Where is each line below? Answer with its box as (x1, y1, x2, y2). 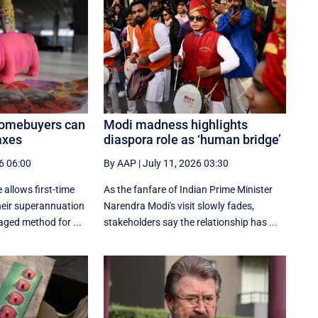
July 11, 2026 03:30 (143, 157, 229, 169)
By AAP (104, 157, 137, 169)
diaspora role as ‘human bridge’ (104, 131, 282, 147)
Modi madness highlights (104, 116, 248, 132)
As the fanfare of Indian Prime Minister (104, 183, 273, 195)
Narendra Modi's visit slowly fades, (104, 199, 255, 212)
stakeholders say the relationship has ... (104, 216, 278, 228)
